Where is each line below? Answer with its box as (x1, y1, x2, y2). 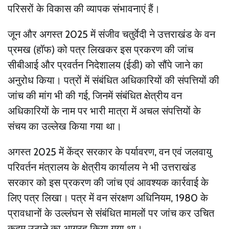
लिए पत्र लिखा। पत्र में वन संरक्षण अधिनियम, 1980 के (8, 191, 208, 204)
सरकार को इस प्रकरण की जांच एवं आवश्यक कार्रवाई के (8, 176, 209, 189)
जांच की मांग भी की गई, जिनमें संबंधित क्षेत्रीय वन (8, 89, 182, 102)
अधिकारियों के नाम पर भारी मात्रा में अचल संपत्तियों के (8, 104, 201, 117)
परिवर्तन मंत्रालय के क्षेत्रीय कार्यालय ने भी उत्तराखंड (8, 161, 196, 173)
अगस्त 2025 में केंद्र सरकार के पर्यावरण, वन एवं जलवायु (8, 145, 212, 158)
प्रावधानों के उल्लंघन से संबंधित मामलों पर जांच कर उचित (8, 207, 214, 219)
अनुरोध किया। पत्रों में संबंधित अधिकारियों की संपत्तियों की (8, 74, 219, 86)
